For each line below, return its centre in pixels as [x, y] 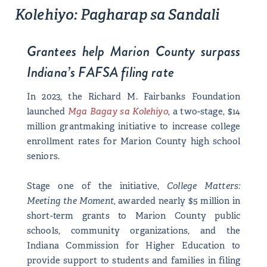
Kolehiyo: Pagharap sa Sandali [117, 15]
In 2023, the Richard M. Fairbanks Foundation [133, 96]
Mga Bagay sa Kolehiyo [118, 111]
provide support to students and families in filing [133, 260]
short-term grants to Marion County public [133, 215]
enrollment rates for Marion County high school [133, 141]
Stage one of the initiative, [97, 186]
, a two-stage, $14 [204, 111]
